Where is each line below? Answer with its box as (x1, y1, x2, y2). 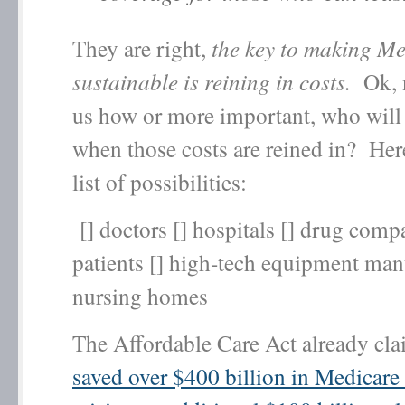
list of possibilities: (72, 166, 247, 197)
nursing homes (72, 280, 215, 311)
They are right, (72, 33, 212, 63)
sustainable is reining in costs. (72, 66, 358, 97)
